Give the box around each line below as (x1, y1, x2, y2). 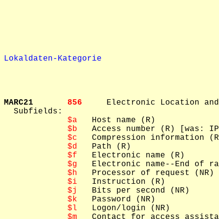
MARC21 (4, 98, 67, 107)
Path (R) (77, 142, 131, 151)
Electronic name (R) (77, 151, 185, 160)
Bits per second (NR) (77, 186, 190, 195)
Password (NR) (77, 195, 155, 204)
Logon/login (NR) (77, 204, 170, 213)
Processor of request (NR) (77, 169, 214, 177)
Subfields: (4, 107, 67, 116)
